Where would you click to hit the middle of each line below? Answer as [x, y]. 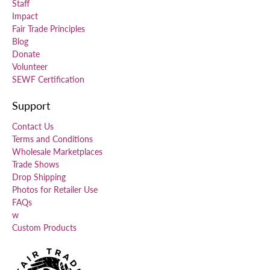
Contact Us [33, 127]
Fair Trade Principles [49, 29]
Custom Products [44, 228]
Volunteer [30, 67]
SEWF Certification [48, 80]
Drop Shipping [39, 177]
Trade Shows [36, 165]
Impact [25, 16]
